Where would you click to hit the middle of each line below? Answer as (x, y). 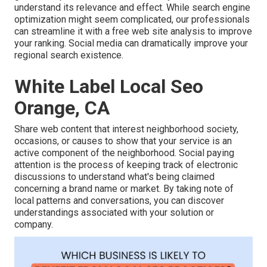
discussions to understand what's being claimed (114, 177)
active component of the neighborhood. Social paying (124, 153)
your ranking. (40, 44)
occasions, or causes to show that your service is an (123, 141)
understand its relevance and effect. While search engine (132, 8)
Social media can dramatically (131, 44)
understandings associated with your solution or (114, 213)
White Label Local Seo (109, 87)
